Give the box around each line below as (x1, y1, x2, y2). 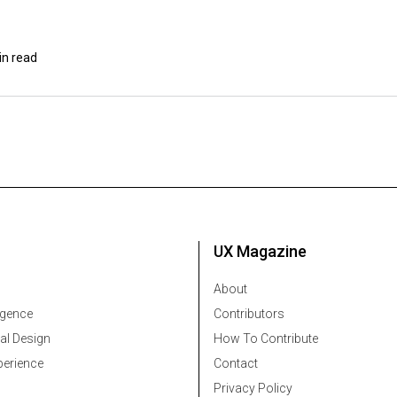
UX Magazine (214, 241, 307, 261)
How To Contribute (214, 331, 318, 346)
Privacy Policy (214, 380, 292, 395)
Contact (214, 355, 258, 370)
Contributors (214, 306, 284, 321)
